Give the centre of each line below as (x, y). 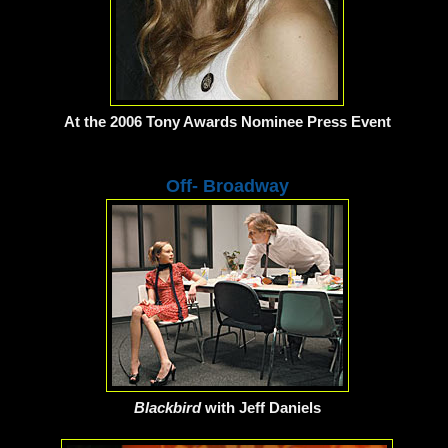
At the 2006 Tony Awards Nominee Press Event (227, 122)
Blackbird (169, 408)
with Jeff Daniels (262, 408)
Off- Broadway (227, 186)
